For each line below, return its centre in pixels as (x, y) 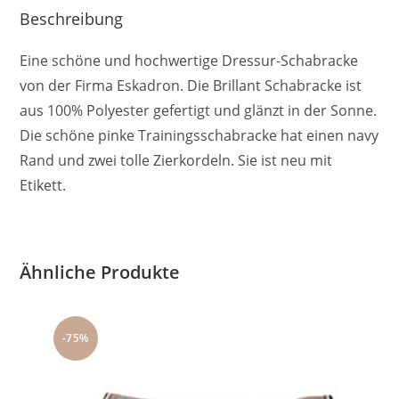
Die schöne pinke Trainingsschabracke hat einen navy (199, 135)
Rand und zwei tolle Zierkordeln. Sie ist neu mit (176, 160)
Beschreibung (72, 18)
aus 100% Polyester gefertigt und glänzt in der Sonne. (199, 110)
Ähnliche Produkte (100, 272)
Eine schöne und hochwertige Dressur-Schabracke (189, 60)
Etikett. (43, 185)
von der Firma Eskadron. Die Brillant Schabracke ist (191, 85)
